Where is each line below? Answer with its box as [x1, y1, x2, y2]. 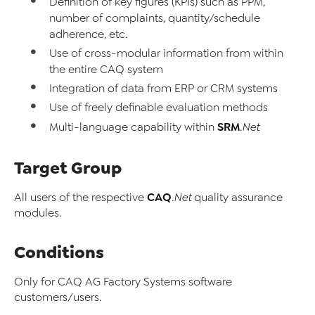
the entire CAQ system [49, 63, 163, 77]
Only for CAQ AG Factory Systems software [14, 275, 232, 288]
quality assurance [191, 191, 283, 204]
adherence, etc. [49, 28, 127, 41]
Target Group [14, 157, 122, 179]
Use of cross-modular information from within [49, 47, 283, 60]
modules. [14, 206, 61, 219]
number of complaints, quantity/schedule [49, 12, 260, 25]
